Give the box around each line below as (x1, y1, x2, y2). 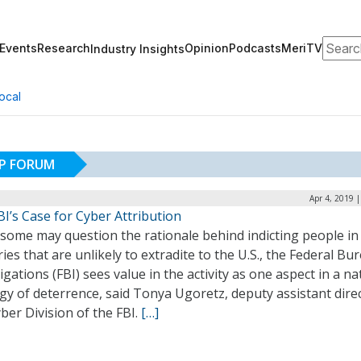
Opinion (185, 41, 229, 55)
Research (37, 41, 90, 55)
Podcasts (229, 41, 281, 55)
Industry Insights (90, 41, 185, 56)
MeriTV (281, 41, 322, 55)
